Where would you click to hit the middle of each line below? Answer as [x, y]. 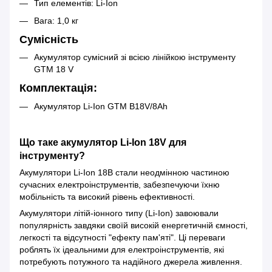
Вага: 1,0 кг [57, 20]
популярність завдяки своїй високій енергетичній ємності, [134, 226]
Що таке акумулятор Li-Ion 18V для [103, 142]
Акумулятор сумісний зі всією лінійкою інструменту [135, 57]
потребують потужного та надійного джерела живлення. [132, 262]
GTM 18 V [55, 70]
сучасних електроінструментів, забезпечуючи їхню [120, 185]
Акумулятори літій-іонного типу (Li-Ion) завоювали [119, 213]
